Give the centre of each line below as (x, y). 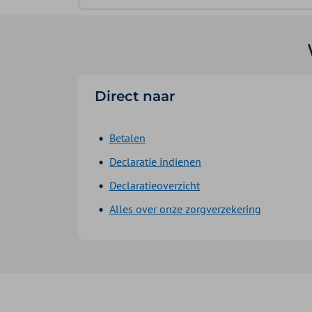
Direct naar (135, 96)
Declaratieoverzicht (154, 185)
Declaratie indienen (155, 161)
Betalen (127, 138)
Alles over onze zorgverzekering (185, 209)
